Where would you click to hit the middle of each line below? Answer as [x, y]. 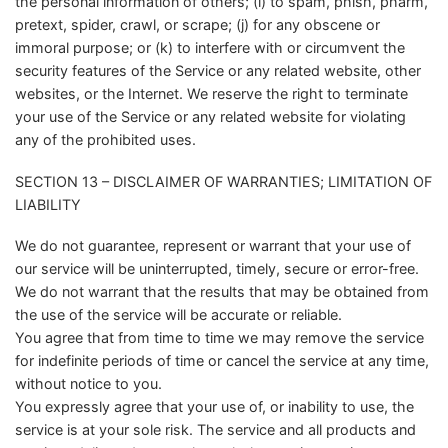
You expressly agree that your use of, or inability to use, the [214, 407]
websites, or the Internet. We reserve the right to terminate [211, 93]
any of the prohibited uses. [105, 139]
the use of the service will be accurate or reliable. [178, 315]
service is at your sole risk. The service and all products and [215, 430]
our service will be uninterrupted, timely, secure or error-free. [217, 269]
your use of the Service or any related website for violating [210, 116]
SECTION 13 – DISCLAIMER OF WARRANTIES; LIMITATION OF [223, 181]
